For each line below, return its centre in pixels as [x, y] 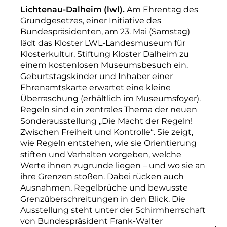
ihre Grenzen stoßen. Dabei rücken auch [102, 177]
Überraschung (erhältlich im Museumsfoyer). [110, 99]
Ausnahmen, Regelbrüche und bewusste [104, 188]
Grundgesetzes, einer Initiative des [91, 21]
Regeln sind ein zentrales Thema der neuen [109, 110]
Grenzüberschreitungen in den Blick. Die [103, 199]
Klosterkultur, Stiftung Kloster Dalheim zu [105, 54]
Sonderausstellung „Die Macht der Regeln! [106, 121]
